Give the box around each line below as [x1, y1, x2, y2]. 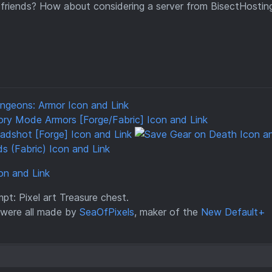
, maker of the [134, 206, 201, 219]
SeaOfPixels [80, 206, 134, 219]
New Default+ [201, 206, 265, 219]
